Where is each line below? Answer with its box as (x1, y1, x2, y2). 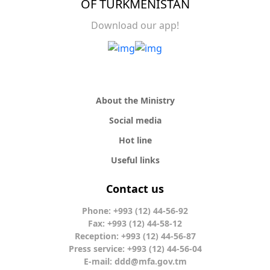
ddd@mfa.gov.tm (114, 256, 187, 267)
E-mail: (83, 256, 115, 267)
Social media (108, 115, 162, 126)
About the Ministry (95, 95, 175, 106)
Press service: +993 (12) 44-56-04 (68, 243, 202, 254)
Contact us (106, 181, 164, 196)
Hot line (118, 134, 152, 146)
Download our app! (91, 19, 179, 32)
